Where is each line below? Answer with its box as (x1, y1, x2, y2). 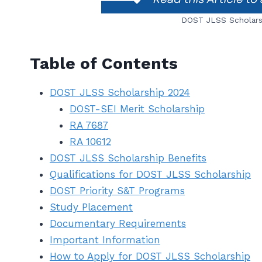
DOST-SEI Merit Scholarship (70, 102, 205, 115)
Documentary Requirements (50, 217, 186, 229)
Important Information (50, 233, 160, 246)
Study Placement (50, 201, 133, 213)
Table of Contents (30, 53, 178, 73)
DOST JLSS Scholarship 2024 (50, 86, 190, 98)
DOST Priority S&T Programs (50, 184, 185, 196)
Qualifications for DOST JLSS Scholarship (50, 168, 251, 180)
